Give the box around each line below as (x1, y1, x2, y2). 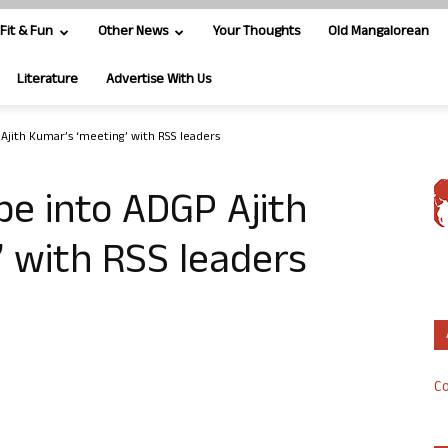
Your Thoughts (213, 21, 300, 44)
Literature (17, 69, 78, 92)
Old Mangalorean (328, 21, 429, 44)
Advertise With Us (106, 69, 211, 92)
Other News (98, 21, 168, 44)
